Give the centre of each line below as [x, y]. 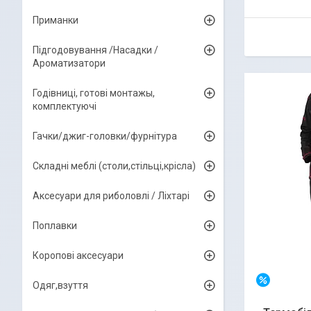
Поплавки [55, 226]
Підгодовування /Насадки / [95, 50]
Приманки [56, 20]
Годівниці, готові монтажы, [94, 93]
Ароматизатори [69, 63]
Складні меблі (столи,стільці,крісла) [114, 166]
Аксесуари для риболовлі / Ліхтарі [111, 196]
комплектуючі [65, 106]
